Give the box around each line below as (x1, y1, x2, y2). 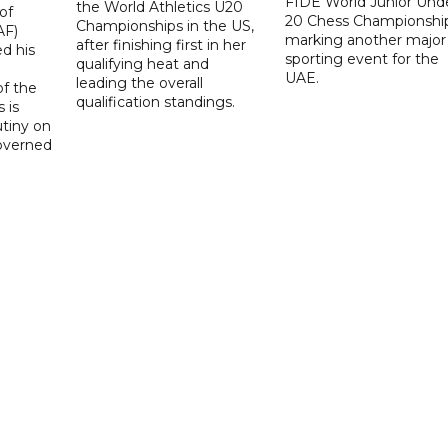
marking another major (284, 30, 446, 49)
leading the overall (76, 73, 204, 92)
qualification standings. (76, 92, 236, 111)
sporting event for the (284, 49, 439, 68)
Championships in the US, (76, 16, 255, 35)
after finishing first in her (76, 35, 247, 54)
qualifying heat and (76, 54, 210, 73)
